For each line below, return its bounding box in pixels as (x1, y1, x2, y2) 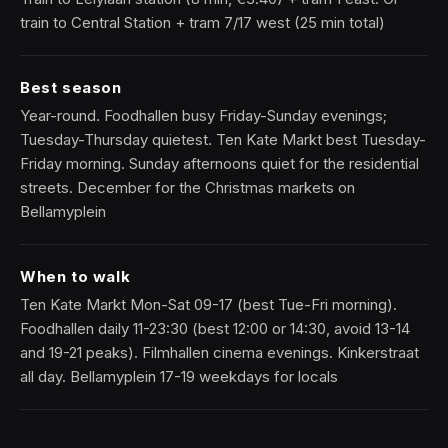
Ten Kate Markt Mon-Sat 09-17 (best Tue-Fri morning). (20, 295, 397, 314)
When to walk (20, 267, 131, 286)
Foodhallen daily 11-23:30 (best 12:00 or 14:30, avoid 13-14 (20, 319, 410, 338)
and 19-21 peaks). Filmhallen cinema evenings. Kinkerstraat (20, 343, 419, 362)
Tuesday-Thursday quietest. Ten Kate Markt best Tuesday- (20, 130, 426, 149)
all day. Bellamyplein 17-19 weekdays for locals (20, 367, 338, 386)
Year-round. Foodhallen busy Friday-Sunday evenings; (20, 106, 387, 125)
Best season (20, 78, 122, 97)
